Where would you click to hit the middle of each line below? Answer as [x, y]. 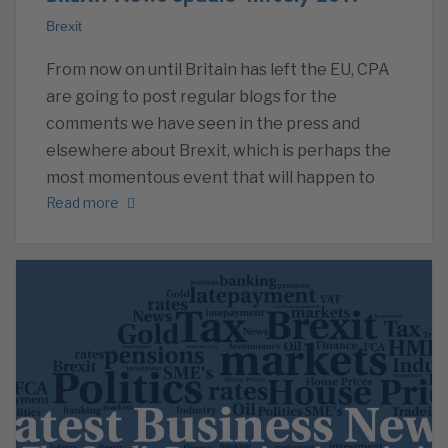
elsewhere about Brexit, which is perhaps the [218, 151]
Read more [82, 202]
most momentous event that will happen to [210, 178]
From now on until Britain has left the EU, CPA [218, 70]
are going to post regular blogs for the [191, 97]
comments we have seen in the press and [203, 124]
